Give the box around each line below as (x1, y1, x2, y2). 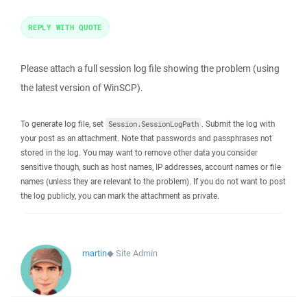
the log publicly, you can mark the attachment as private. (21, 191, 219, 201)
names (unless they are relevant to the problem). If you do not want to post (21, 176, 286, 186)
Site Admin (116, 247, 158, 259)
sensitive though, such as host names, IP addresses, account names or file (21, 162, 281, 172)
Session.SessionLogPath (108, 119, 199, 129)
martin (82, 247, 107, 259)
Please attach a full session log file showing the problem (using (21, 62, 280, 75)
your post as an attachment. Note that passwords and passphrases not (21, 133, 272, 143)
